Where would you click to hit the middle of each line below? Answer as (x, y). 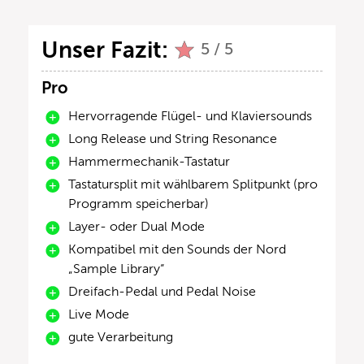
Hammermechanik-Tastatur (149, 161)
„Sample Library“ (116, 269)
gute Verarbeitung (121, 337)
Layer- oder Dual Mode (136, 226)
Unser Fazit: (105, 50)
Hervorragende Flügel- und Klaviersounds (190, 116)
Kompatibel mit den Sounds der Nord (177, 249)
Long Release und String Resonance (173, 139)
